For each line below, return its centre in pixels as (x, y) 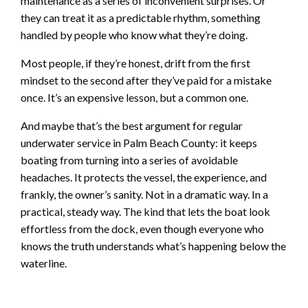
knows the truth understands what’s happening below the (153, 245)
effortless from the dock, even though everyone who (142, 228)
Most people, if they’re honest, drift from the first (135, 63)
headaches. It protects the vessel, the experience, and (144, 177)
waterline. (44, 263)
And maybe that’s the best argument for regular (132, 125)
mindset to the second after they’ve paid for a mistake (146, 80)
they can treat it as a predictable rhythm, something (141, 17)
